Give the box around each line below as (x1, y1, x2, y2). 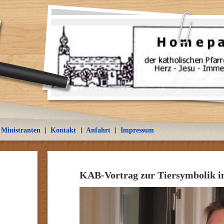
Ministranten (1, 126, 40, 134)
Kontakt (50, 126, 76, 134)
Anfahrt (86, 126, 110, 134)
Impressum (120, 126, 154, 134)
